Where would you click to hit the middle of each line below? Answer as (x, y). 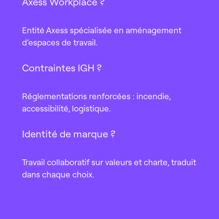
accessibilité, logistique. (66, 109)
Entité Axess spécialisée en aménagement (101, 30)
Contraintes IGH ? (62, 68)
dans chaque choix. (58, 175)
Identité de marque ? (68, 134)
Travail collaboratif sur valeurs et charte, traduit (109, 162)
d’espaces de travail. (60, 43)
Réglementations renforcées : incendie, (96, 96)
